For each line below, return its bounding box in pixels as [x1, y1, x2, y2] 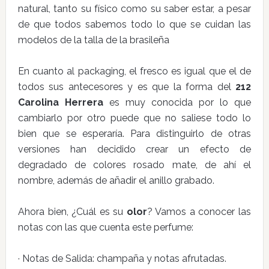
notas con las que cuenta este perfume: [17, 222, 193, 233]
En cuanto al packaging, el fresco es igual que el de [17, 65, 252, 77]
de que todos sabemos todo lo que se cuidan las [17, 19, 252, 30]
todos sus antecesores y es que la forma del [17, 81, 236, 92]
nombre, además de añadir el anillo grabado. [17, 175, 214, 186]
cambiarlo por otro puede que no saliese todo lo [17, 112, 252, 124]
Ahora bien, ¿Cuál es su [17, 206, 127, 217]
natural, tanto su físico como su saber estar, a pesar [17, 3, 252, 14]
